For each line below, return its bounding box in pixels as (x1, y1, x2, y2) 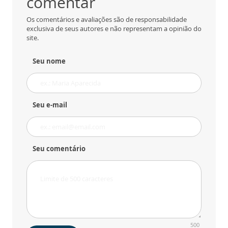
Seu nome (33, 56, 66, 66)
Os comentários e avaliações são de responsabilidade (26, 14, 187, 24)
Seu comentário (33, 144, 85, 153)
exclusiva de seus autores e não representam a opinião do (26, 23, 202, 33)
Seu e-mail (33, 100, 67, 109)
